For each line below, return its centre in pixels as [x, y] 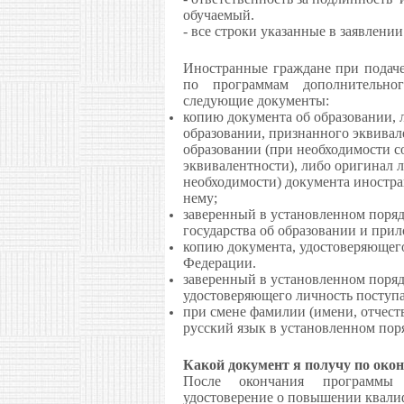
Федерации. [220, 262]
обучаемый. [219, 14]
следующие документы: [256, 100]
